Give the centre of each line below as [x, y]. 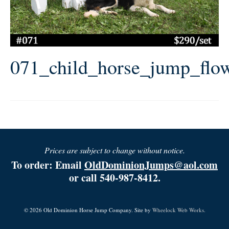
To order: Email [48, 165]
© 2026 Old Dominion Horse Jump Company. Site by [88, 210]
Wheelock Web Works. [179, 210]
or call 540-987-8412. [114, 178]
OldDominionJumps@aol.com [151, 165]
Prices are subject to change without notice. [114, 150]
